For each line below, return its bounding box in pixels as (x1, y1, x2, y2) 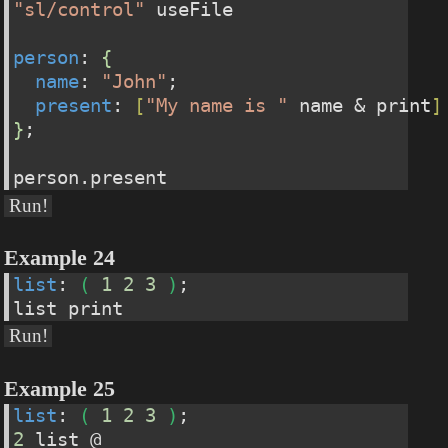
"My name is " (145, 95, 289, 117)
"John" (101, 71, 168, 93)
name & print (288, 95, 432, 117)
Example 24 (4, 246, 116, 271)
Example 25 (4, 377, 116, 402)
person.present (13, 167, 168, 189)
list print (13, 298, 124, 320)
